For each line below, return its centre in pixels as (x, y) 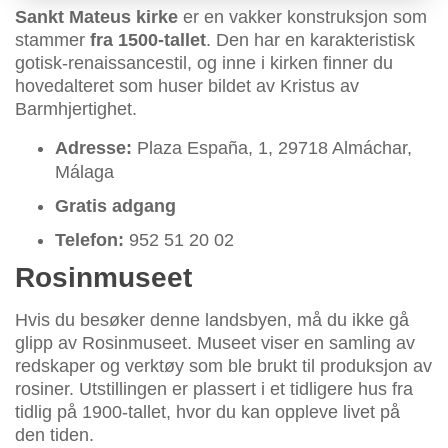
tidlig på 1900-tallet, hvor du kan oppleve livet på (207, 412)
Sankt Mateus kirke (96, 17)
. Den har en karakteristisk (310, 40)
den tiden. (54, 435)
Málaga (84, 172)
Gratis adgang (115, 206)
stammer (52, 40)
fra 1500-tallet (148, 40)
